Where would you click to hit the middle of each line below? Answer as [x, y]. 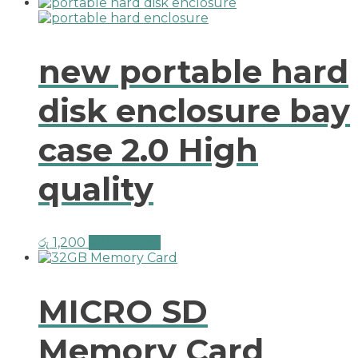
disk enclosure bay [194, 110]
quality [96, 189]
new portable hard [193, 71]
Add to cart [125, 243]
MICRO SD [123, 312]
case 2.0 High [148, 149]
